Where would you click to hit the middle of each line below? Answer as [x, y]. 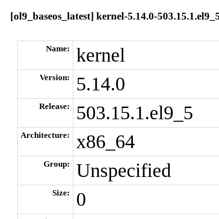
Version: [55, 77]
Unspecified [123, 170]
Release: [54, 106]
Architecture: [45, 135]
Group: [56, 164]
